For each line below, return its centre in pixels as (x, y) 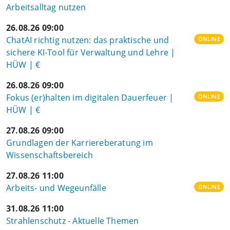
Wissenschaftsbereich (50, 155)
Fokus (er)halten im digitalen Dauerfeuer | (90, 98)
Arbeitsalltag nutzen (46, 7)
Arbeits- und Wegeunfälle (56, 188)
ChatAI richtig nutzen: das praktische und (88, 40)
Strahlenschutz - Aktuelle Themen (73, 221)
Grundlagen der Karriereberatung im (80, 143)
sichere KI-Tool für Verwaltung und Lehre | (91, 52)
